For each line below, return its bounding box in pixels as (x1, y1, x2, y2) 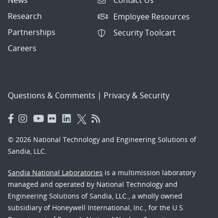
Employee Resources (113, 11, 190, 22)
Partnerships (8, 26, 55, 37)
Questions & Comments (8, 90, 95, 101)
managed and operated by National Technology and (8, 179, 178, 189)
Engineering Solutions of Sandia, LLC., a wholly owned (8, 191, 182, 200)
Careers (8, 42, 36, 54)
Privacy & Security (104, 90, 169, 101)
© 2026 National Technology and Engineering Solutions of (8, 134, 196, 144)
